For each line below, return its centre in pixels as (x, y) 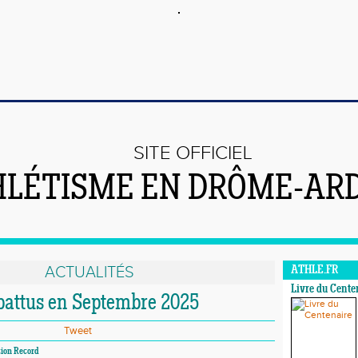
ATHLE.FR (314, 270)
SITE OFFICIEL (193, 153)
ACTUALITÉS (89, 272)
